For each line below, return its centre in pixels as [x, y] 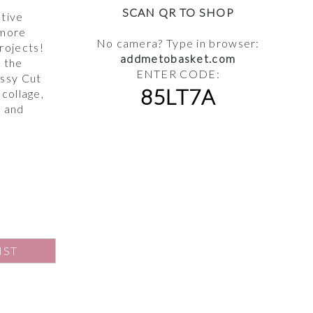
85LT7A [178, 97]
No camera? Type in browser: [178, 43]
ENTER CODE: [178, 74]
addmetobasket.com [178, 59]
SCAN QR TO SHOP [178, 13]
